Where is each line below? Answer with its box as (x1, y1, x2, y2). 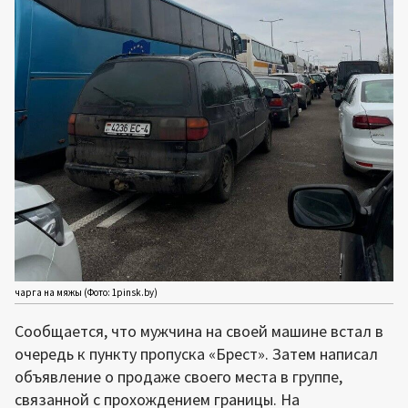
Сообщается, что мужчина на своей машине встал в (15, 320, 383, 342)
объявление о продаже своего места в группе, (15, 365, 342, 387)
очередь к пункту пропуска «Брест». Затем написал (15, 342, 378, 364)
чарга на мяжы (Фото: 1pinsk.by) (15, 285, 158, 299)
